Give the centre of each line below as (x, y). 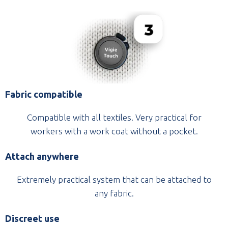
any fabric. (114, 193)
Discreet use (32, 218)
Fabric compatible (44, 94)
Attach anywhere (42, 156)
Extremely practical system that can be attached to (114, 179)
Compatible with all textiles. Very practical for (114, 117)
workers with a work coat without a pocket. (114, 131)
